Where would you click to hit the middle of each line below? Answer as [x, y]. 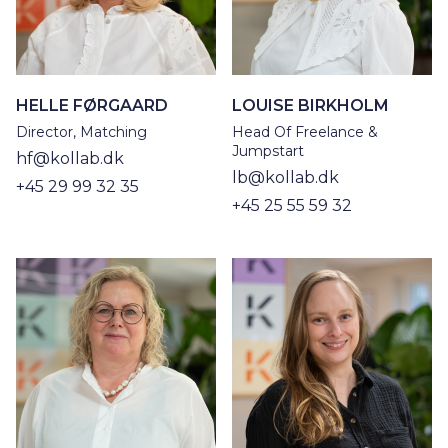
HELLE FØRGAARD [92, 106]
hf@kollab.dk [70, 159]
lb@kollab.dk [285, 178]
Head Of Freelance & [305, 132]
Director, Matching [81, 132]
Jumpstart [268, 151]
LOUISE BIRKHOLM [310, 106]
